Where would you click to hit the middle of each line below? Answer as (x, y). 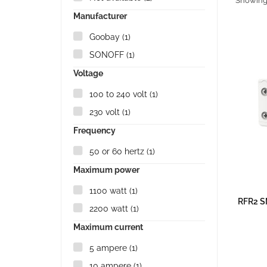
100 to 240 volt (119, 94)
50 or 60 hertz (118, 151)
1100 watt (109, 191)
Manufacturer (100, 16)
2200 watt (110, 209)
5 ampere (109, 248)
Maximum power (106, 170)
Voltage (88, 73)
